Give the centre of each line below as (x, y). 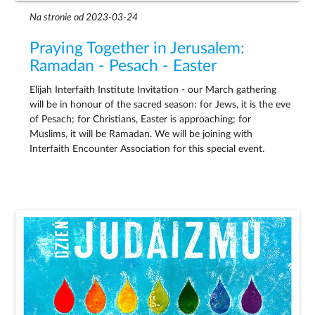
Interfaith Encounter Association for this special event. (147, 149)
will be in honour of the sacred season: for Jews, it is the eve (160, 105)
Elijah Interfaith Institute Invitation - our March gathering (153, 90)
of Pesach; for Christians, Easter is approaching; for (141, 120)
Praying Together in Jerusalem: (137, 49)
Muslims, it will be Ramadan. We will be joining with (141, 135)
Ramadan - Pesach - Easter (123, 66)
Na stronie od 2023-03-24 (84, 18)
